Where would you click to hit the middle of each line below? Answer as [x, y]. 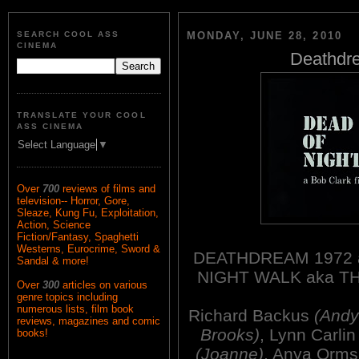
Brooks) [230, 334]
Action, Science [54, 225]
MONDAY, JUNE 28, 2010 [264, 36]
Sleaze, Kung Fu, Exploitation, [88, 213]
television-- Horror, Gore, [73, 201]
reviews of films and [109, 189]
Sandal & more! [53, 261]
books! [32, 333]
